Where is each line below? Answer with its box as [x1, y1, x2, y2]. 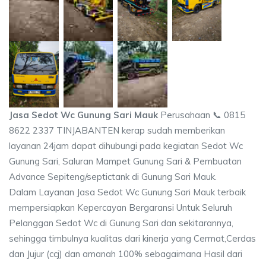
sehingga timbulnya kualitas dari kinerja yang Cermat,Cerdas [9, 232, 256, 244]
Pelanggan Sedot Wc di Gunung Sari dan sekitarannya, [9, 217, 233, 229]
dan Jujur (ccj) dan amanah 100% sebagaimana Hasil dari [9, 248, 242, 259]
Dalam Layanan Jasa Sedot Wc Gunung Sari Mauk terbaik [9, 186, 246, 198]
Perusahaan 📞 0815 [158, 109, 245, 121]
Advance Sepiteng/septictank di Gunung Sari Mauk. [9, 170, 217, 182]
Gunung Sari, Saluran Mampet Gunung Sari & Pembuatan [9, 155, 242, 167]
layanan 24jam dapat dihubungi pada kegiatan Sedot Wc [9, 140, 243, 151]
